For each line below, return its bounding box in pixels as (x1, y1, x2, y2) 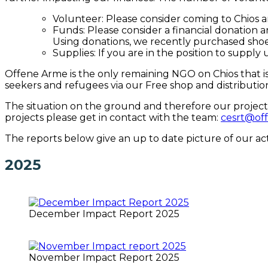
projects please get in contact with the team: (5, 111, 221, 123)
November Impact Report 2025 (29, 251, 179, 263)
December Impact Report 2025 (29, 208, 179, 220)
